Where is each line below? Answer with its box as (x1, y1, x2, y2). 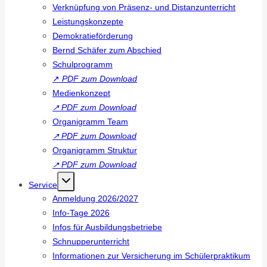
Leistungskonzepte (52, 17, 123, 26)
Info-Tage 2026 (52, 209, 110, 218)
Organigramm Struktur (52, 146, 137, 155)
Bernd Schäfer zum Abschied (52, 46, 162, 55)
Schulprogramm (52, 60, 113, 69)
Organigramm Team (52, 117, 128, 126)
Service (29, 180, 57, 190)
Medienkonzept (52, 89, 110, 98)
